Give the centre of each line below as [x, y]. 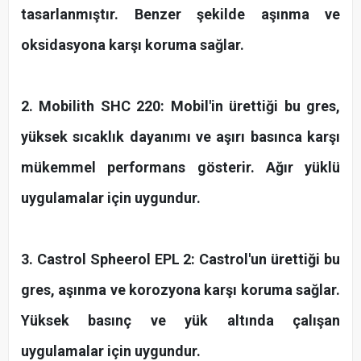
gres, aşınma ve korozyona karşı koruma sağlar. [180, 289]
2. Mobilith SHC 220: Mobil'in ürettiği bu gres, [180, 106]
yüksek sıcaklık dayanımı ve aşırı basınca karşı [180, 136]
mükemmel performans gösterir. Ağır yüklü [180, 167]
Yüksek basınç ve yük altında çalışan [180, 320]
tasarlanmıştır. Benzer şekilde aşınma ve [180, 14]
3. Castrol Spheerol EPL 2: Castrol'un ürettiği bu [180, 259]
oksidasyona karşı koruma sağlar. [133, 44]
